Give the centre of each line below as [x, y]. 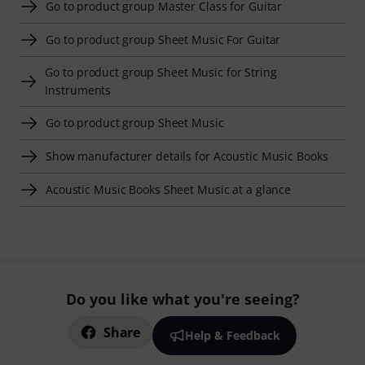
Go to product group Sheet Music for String [161, 72]
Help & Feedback [232, 335]
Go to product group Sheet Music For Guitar [163, 40]
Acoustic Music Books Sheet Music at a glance [169, 189]
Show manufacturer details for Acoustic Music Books [187, 156]
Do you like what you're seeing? [182, 299]
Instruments [78, 90]
